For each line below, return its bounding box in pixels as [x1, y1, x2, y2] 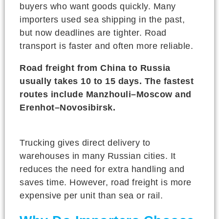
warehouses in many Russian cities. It [20, 151, 176, 161]
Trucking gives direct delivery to [20, 137, 151, 148]
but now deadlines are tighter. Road [20, 27, 167, 38]
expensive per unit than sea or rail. [20, 190, 163, 200]
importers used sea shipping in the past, [20, 14, 185, 24]
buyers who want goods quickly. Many [20, 1, 176, 11]
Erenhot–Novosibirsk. [20, 102, 115, 112]
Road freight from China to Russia [20, 63, 171, 73]
